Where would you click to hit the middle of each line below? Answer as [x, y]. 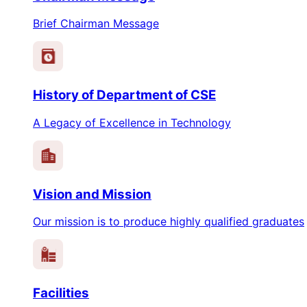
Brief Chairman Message [96, 24]
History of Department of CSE [124, 95]
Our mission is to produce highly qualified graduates [169, 222]
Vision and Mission [92, 194]
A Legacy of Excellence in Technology [132, 122]
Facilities [61, 293]
